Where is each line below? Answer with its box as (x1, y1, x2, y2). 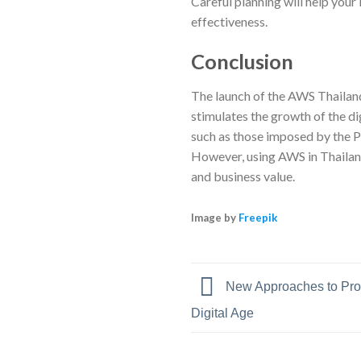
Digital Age (191, 305, 254, 320)
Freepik (239, 210, 278, 224)
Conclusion (191, 49, 293, 74)
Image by (191, 210, 236, 224)
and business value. (191, 168, 295, 184)
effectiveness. (191, 14, 268, 30)
